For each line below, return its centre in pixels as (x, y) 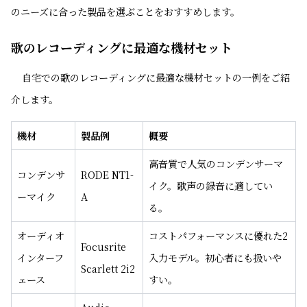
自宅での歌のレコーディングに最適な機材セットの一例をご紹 (156, 77)
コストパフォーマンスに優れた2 (218, 236)
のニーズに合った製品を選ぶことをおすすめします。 (125, 12)
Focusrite (103, 247)
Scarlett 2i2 (108, 269)
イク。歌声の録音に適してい (211, 186)
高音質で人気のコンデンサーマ (216, 164)
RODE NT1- (107, 175)
